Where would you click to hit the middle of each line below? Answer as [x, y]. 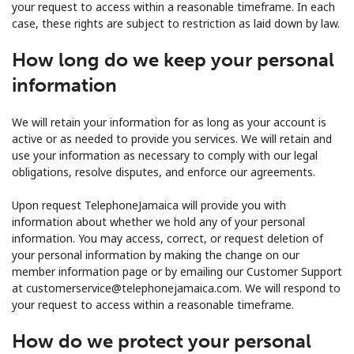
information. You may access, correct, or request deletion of [168, 238]
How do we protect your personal [162, 341]
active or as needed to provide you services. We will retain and [172, 138]
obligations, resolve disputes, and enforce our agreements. [164, 171]
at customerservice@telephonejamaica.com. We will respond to [176, 288]
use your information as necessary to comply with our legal [165, 155]
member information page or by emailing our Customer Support [177, 271]
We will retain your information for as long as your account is [169, 122]
